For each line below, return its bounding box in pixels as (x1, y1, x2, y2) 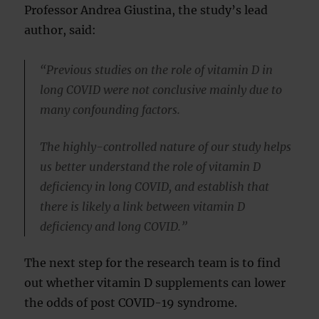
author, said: (24, 23, 97, 37)
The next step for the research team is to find (24, 256, 281, 271)
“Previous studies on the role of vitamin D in (39, 63, 273, 77)
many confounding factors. (39, 103, 180, 117)
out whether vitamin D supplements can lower (24, 276, 286, 291)
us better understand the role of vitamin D (39, 159, 261, 174)
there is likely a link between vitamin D (39, 199, 245, 214)
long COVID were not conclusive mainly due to (39, 83, 282, 97)
